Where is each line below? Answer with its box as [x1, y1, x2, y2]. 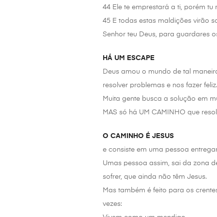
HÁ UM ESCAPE [103, 55, 156, 62]
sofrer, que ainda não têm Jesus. [103, 173, 207, 181]
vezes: [103, 201, 122, 208]
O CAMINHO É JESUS [103, 133, 174, 140]
